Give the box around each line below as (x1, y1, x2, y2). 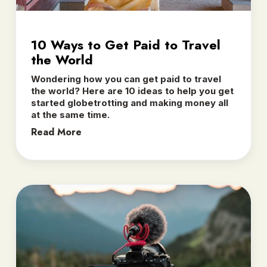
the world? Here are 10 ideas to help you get (31, 85, 234, 97)
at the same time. (31, 109, 110, 121)
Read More (31, 125, 82, 139)
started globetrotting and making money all (31, 97, 228, 109)
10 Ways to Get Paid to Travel (31, 35, 221, 55)
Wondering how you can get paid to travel (31, 73, 221, 85)
